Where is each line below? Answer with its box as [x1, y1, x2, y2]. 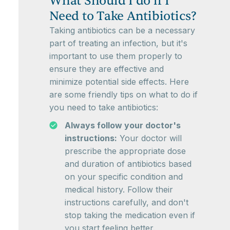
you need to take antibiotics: [49, 102, 158, 113]
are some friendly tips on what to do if [49, 89, 198, 100]
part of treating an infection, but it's [49, 38, 187, 49]
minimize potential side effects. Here [49, 76, 189, 87]
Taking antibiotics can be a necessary [49, 25, 195, 36]
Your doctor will [117, 133, 182, 144]
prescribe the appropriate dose [65, 146, 186, 157]
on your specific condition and [65, 171, 183, 182]
